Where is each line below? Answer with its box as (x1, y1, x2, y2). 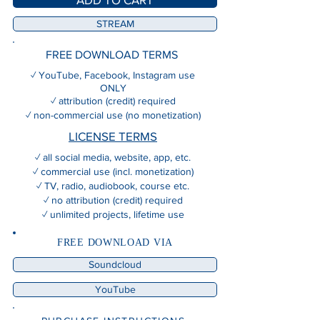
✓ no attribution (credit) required (43, 194, 183, 206)
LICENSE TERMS (69, 129, 157, 144)
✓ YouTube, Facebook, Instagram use (31, 69, 195, 81)
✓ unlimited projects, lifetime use (41, 209, 184, 221)
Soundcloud (89, 259, 141, 271)
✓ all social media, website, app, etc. (35, 151, 191, 164)
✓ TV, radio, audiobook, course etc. (36, 180, 189, 192)
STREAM (96, 18, 134, 30)
